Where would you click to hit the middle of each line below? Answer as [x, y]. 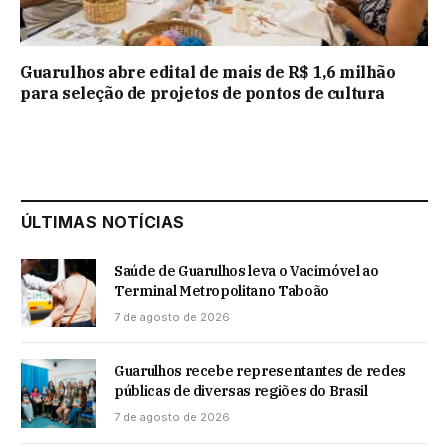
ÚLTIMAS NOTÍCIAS [103, 222]
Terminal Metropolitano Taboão [221, 291]
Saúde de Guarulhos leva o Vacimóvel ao [246, 271]
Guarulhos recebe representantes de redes [260, 371]
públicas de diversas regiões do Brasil [241, 391]
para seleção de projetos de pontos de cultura [203, 93]
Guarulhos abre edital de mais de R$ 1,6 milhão [208, 72]
